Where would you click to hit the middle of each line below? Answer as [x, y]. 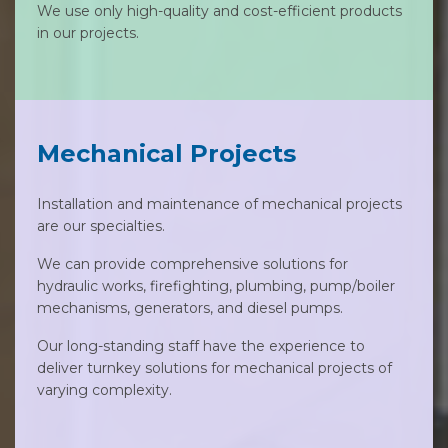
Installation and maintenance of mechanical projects [219, 204]
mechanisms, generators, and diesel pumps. [190, 308]
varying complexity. [104, 390]
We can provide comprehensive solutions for [192, 264]
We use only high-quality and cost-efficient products [219, 11]
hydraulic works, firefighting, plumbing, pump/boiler [216, 286]
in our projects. [88, 33]
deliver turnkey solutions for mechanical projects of [214, 368]
